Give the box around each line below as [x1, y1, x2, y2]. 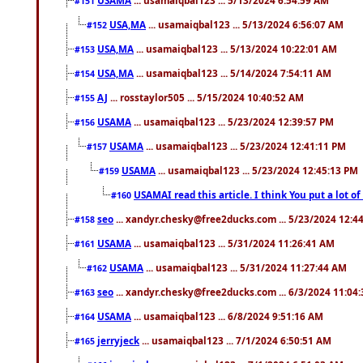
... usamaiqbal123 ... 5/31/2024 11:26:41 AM [131, 236, 335, 250]
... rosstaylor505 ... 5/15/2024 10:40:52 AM [108, 90, 304, 104]
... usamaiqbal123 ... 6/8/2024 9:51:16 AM [131, 309, 323, 322]
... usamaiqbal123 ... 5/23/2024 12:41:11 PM [143, 139, 346, 152]
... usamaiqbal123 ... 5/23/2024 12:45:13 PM [156, 163, 358, 177]
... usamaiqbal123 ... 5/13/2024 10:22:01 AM [134, 41, 337, 55]
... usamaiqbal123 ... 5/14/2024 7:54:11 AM [134, 66, 331, 79]
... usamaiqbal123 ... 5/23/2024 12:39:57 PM [131, 114, 334, 128]
